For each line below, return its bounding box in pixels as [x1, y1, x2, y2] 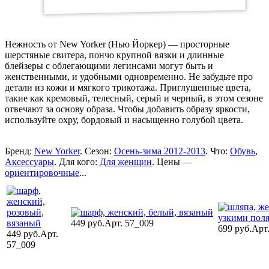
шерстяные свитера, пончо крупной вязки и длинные [5, 49, 224, 60]
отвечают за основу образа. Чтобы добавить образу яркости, [5, 103, 250, 114]
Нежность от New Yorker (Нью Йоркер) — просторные [5, 38, 229, 49]
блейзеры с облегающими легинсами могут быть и [5, 60, 213, 71]
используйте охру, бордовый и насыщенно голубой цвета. [5, 114, 243, 125]
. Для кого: [54, 156, 100, 167]
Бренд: [5, 145, 34, 156]
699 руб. [218, 223, 252, 234]
